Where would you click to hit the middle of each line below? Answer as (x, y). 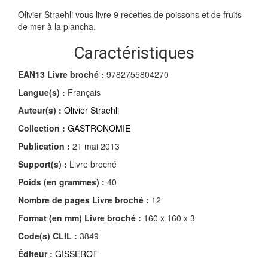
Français (83, 92)
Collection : (42, 128)
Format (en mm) (51, 217)
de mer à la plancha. (57, 26)
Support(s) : (42, 164)
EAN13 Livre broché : (61, 74)
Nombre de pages (54, 200)
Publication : (44, 146)
